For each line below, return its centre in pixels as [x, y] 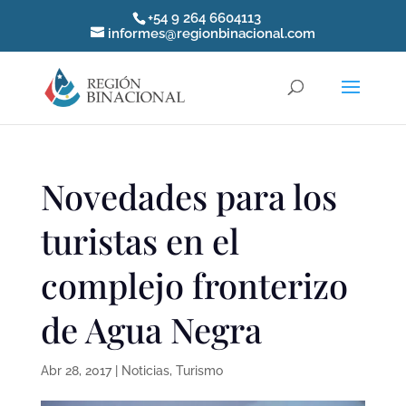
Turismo [199, 371]
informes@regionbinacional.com [211, 34]
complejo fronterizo [194, 285]
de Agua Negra [151, 329]
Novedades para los [188, 196]
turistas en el [140, 241]
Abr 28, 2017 [76, 371]
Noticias [145, 371]
